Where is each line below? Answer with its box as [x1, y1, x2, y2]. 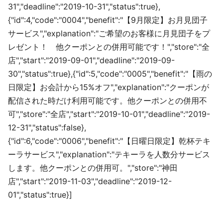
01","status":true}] [8, 189, 72, 200]
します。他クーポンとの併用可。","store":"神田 [8, 162, 178, 173]
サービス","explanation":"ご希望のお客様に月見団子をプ [8, 28, 210, 38]
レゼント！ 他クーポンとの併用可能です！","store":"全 [8, 41, 210, 52]
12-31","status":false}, [8, 122, 86, 132]
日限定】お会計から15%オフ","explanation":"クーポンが [8, 82, 209, 92]
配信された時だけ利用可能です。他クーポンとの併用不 [8, 95, 207, 106]
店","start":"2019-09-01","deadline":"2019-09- [8, 55, 175, 65]
